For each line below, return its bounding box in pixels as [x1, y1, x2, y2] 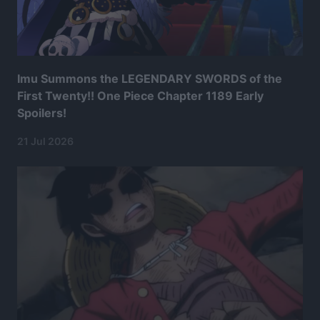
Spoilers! [17, 106, 66, 121]
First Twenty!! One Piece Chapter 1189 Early [17, 89, 264, 104]
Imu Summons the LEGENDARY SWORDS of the [17, 71, 282, 86]
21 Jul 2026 [17, 135, 74, 148]
